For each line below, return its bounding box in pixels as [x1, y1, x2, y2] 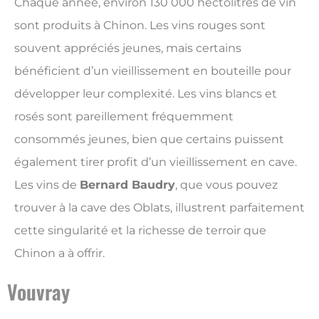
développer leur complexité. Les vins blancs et [14, 86, 277, 100]
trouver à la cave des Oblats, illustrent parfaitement [14, 200, 305, 214]
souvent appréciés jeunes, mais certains [14, 41, 241, 55]
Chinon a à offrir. [14, 246, 105, 260]
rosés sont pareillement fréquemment [14, 109, 234, 123]
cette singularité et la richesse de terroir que [14, 223, 266, 237]
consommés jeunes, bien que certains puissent [14, 132, 284, 146]
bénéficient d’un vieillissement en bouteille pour [14, 63, 291, 78]
